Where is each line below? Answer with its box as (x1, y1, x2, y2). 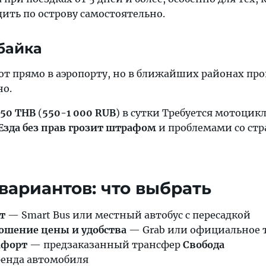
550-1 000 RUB (42, 107, 116, 119)
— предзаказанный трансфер (27, 239, 183, 251)
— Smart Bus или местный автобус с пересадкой (5, 209, 251, 221)
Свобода (183, 239, 224, 251)
